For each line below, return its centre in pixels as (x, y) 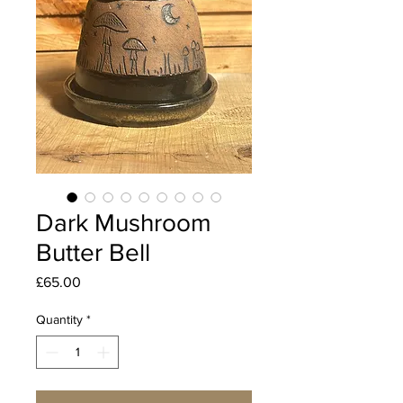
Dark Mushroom (124, 223)
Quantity (59, 320)
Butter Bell (93, 253)
